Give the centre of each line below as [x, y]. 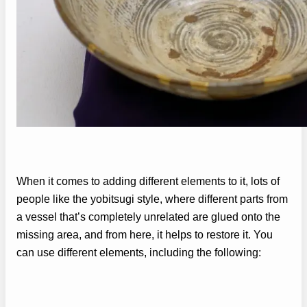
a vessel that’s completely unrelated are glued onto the [148, 217]
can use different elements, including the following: [139, 252]
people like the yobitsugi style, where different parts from [152, 199]
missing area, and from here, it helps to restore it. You [145, 234]
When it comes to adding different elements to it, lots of [148, 181]
